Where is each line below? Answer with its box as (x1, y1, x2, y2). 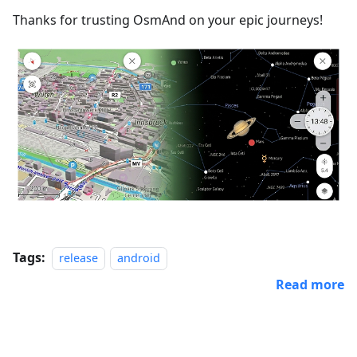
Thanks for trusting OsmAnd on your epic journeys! (13, 11, 323, 29)
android (117, 250, 161, 266)
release (59, 250, 98, 266)
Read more (276, 276, 344, 294)
